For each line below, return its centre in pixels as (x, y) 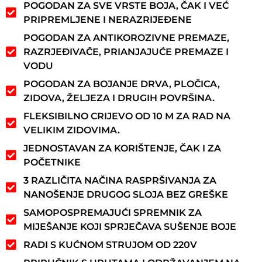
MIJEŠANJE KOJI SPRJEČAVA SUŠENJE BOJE (130, 226)
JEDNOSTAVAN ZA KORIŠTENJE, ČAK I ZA (122, 148)
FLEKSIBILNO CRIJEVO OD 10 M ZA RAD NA (127, 116)
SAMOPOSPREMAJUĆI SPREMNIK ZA (113, 212)
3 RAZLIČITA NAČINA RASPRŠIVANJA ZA (120, 180)
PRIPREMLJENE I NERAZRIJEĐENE (108, 19)
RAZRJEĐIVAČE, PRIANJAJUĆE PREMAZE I (126, 51)
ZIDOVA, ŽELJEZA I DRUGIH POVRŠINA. (119, 98)
